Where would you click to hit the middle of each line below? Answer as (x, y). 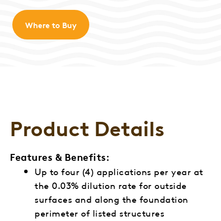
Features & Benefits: (60, 156)
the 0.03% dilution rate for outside (111, 185)
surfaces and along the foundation (111, 199)
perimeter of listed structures (99, 212)
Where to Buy (51, 25)
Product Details (87, 127)
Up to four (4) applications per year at (119, 171)
